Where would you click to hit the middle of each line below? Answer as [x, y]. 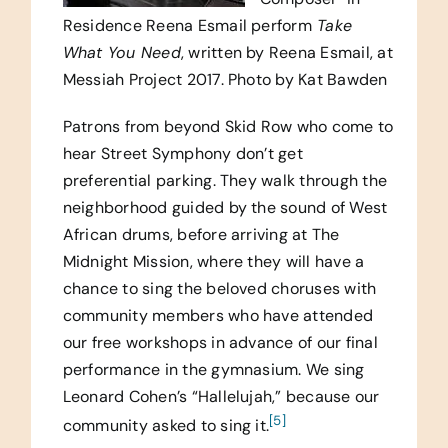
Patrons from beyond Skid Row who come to [228, 126]
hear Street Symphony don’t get [182, 153]
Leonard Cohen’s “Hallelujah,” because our [221, 396]
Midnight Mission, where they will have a [213, 261]
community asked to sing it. [166, 426]
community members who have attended [218, 315]
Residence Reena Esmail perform [187, 25]
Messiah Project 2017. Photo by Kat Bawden [225, 79]
